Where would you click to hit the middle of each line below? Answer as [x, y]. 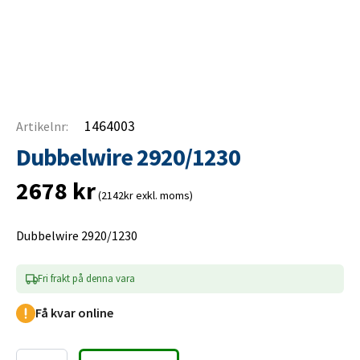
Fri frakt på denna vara [86, 279]
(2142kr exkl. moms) [144, 196]
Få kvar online [74, 313]
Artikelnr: [42, 126]
